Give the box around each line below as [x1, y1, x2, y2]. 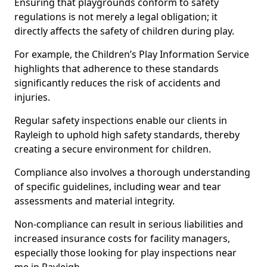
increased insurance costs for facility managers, [14, 232, 230, 245]
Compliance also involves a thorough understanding [14, 166, 250, 179]
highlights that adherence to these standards [14, 62, 219, 75]
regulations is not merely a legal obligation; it [14, 10, 218, 23]
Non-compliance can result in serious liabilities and [14, 218, 243, 231]
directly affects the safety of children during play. [14, 24, 234, 38]
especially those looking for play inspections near [14, 246, 237, 259]
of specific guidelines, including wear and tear [14, 180, 221, 193]
